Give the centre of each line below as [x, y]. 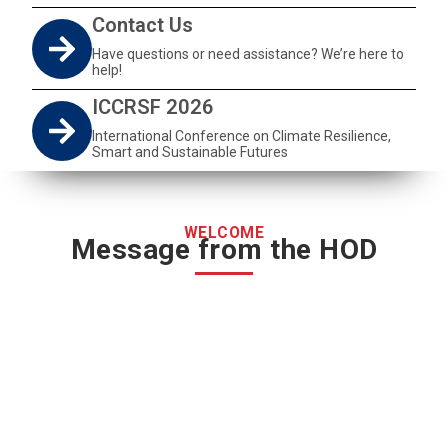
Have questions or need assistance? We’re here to [248, 54]
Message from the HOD [224, 249]
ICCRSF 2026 [153, 107]
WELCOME [224, 233]
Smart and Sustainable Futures [190, 152]
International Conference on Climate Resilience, [242, 136]
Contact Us [143, 25]
